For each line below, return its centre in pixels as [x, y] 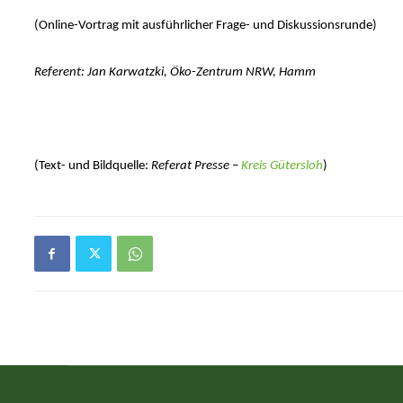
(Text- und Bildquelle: [91, 166]
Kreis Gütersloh [282, 166]
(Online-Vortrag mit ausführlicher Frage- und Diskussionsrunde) [205, 26]
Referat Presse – [194, 166]
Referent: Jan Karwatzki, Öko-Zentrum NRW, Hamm [175, 73]
